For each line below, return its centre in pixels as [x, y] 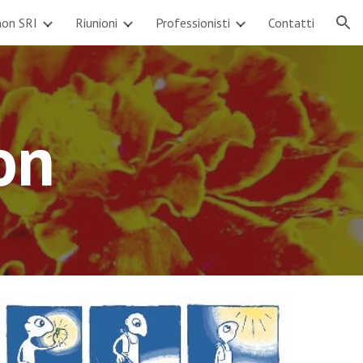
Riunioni [96, 23]
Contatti [291, 23]
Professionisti [193, 23]
